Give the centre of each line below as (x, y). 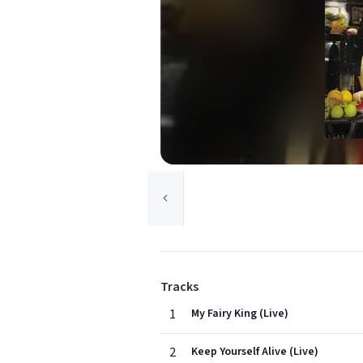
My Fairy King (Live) (240, 314)
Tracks (179, 287)
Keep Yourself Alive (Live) (255, 352)
